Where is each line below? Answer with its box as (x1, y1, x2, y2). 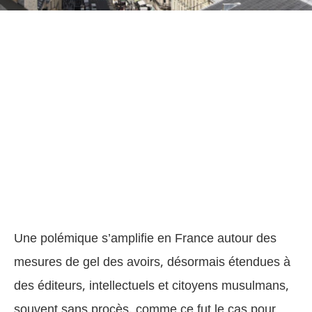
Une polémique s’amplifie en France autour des (14, 225, 276, 252)
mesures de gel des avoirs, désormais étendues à (14, 249, 290, 276)
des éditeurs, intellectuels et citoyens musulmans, (14, 272, 289, 299)
